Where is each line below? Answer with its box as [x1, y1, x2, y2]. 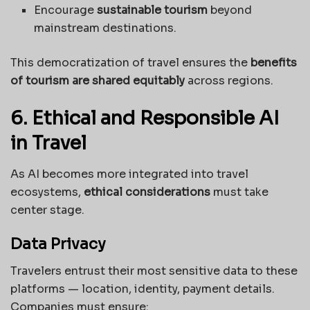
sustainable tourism [97, 3, 208, 18]
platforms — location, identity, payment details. [10, 282, 275, 297]
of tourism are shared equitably [10, 73, 185, 89]
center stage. [10, 202, 84, 217]
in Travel [10, 131, 86, 156]
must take [210, 184, 268, 199]
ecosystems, [10, 184, 84, 199]
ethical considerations [84, 184, 210, 199]
